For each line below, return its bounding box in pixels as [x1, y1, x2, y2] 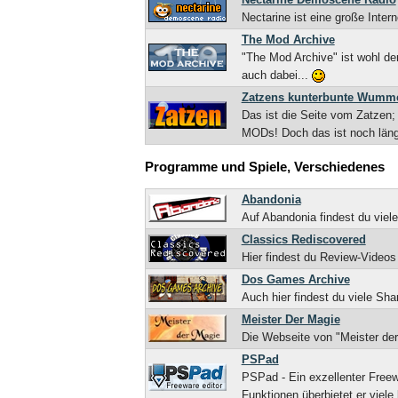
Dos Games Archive [241, 273, 350, 287]
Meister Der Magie [241, 313, 340, 327]
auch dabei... [241, 68, 312, 82]
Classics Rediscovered [241, 233, 366, 247]
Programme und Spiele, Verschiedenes [145, 159, 385, 174]
